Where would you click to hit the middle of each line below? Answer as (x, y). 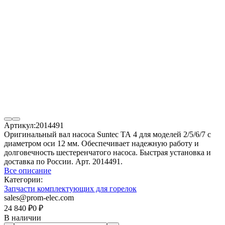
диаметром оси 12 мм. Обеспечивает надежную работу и (101, 143)
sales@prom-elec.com (39, 197)
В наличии (23, 217)
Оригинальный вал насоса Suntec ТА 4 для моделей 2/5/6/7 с (107, 134)
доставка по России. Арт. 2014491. (63, 161)
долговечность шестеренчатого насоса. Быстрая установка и (107, 152)
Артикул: (20, 125)
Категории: (23, 179)
